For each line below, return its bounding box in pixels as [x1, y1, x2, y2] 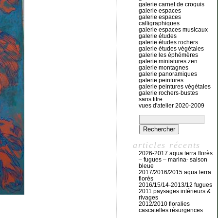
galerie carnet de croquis [139, 1, 204, 8]
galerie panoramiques [139, 71, 197, 77]
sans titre [139, 96, 163, 103]
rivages [139, 194, 158, 201]
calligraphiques [139, 20, 180, 27]
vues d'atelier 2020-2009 [139, 102, 204, 109]
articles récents [133, 140, 201, 150]
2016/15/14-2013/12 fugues [139, 182, 212, 188]
